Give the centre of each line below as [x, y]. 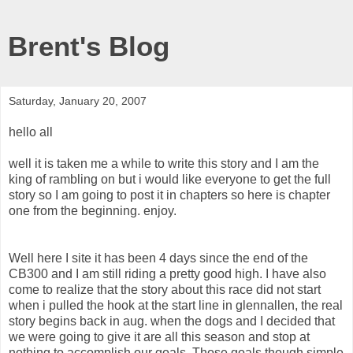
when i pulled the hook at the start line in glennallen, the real [176, 305]
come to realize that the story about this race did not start [165, 289]
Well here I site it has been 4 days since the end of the [158, 258]
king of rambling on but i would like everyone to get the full [170, 179]
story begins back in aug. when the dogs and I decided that [172, 321]
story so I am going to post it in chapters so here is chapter [169, 195]
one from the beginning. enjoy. [93, 210]
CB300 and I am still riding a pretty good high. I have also [167, 273]
